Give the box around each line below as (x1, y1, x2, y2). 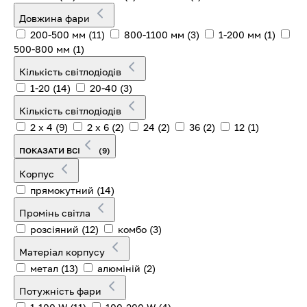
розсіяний (27, 223, 82, 235)
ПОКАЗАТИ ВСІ (19, 145, 81, 156)
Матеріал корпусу (19, 245, 108, 258)
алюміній (95, 262, 143, 274)
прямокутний (27, 184, 97, 196)
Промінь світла (19, 206, 93, 219)
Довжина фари (19, 12, 93, 24)
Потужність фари (19, 284, 104, 297)
